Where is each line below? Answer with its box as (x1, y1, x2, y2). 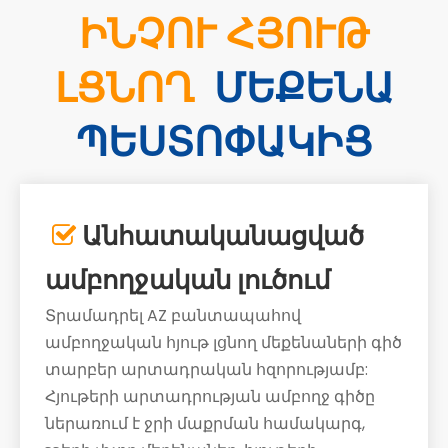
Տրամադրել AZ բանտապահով (45, 304, 301, 328)
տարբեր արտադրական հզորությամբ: (45, 358, 368, 382)
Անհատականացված (76, 218, 364, 255)
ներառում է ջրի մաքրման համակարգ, (45, 412, 365, 436)
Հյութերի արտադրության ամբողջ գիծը (45, 385, 375, 409)
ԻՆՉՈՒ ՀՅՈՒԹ (79, 6, 369, 63)
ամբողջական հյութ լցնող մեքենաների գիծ (45, 331, 402, 355)
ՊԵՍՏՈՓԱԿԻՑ (75, 114, 373, 171)
